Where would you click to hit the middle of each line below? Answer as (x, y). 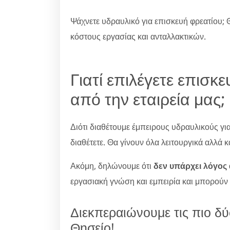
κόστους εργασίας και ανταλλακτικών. (138, 36)
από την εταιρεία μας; (148, 99)
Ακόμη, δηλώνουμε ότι (112, 166)
